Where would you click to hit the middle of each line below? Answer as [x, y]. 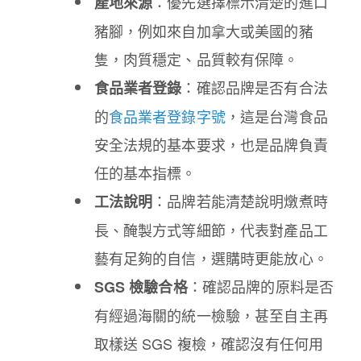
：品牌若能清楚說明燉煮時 [240, 200]
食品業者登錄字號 [167, 116]
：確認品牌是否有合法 [255, 87]
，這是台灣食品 [276, 116]
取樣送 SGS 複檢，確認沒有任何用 [209, 343]
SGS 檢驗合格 [141, 286]
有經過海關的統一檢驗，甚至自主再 [211, 315]
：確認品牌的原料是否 [261, 286]
